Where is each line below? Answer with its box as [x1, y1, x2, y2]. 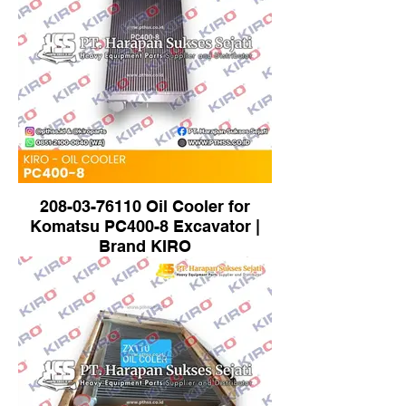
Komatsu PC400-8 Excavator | [30, 217, 260, 236]
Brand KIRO [99, 237, 191, 256]
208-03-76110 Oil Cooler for [40, 197, 250, 216]
